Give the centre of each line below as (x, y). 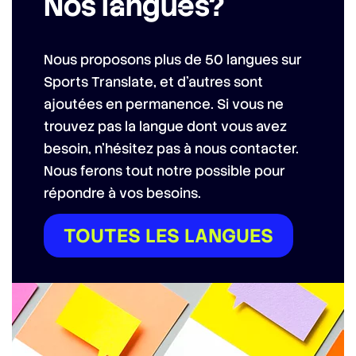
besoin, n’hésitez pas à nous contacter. (171, 149)
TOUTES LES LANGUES (168, 236)
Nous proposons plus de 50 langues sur (173, 60)
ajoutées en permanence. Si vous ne (164, 104)
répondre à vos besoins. (122, 193)
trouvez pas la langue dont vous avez (165, 127)
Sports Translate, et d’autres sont (153, 82)
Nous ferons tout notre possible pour (164, 171)
